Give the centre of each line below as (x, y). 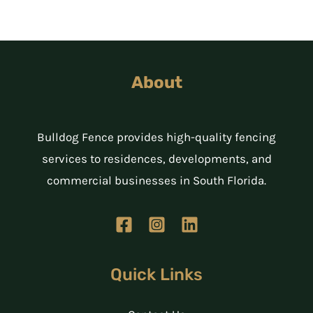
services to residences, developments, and (156, 159)
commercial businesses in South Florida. (156, 181)
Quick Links (156, 275)
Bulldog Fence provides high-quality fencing (156, 137)
